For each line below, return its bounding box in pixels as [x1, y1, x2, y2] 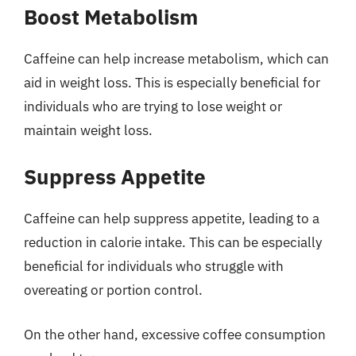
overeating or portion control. [24, 281, 203, 299]
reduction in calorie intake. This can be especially [24, 234, 322, 251]
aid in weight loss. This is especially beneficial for [24, 73, 320, 91]
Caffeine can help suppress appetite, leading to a [24, 210, 319, 227]
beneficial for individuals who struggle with [24, 257, 284, 275]
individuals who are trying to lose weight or [24, 97, 282, 115]
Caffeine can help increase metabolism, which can [24, 49, 329, 68]
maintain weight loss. [24, 121, 153, 139]
